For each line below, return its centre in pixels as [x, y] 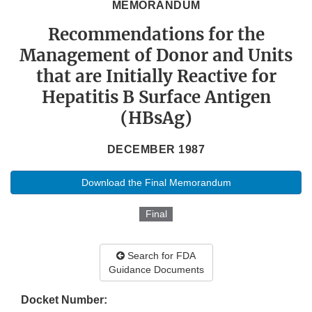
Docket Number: [64, 300]
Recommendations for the [156, 35]
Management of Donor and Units [156, 56]
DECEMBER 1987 [156, 150]
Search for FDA [160, 256]
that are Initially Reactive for [156, 77]
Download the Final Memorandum [156, 183]
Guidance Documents [156, 270]
